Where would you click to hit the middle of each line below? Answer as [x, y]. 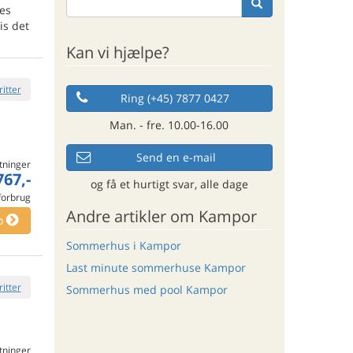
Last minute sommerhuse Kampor [156, 268]
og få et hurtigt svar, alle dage [169, 184]
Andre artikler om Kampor [161, 216]
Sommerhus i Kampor [123, 245]
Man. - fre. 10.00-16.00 [169, 124]
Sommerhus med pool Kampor [147, 290]
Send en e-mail [176, 157]
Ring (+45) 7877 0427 [175, 98]
